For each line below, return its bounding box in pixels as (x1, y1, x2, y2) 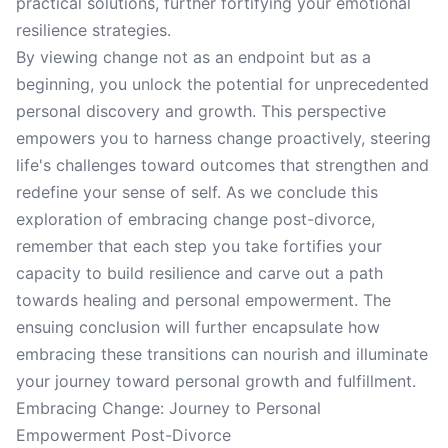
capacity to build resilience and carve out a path (16, 263, 383, 283)
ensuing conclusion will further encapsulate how (16, 317, 380, 337)
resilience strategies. (16, 20, 171, 40)
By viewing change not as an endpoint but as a (16, 47, 371, 67)
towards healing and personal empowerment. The (16, 290, 391, 310)
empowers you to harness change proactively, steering (16, 128, 431, 148)
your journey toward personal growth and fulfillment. (16, 371, 416, 391)
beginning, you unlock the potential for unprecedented (16, 74, 429, 94)
